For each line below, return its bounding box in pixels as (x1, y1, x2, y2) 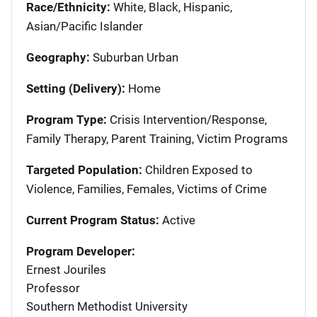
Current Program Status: (26, 212, 159, 227)
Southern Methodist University (26, 299, 188, 313)
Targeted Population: (26, 162, 142, 177)
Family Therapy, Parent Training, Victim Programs (26, 131, 288, 146)
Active (159, 212, 195, 227)
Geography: (26, 50, 90, 64)
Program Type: (26, 112, 107, 127)
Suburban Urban (90, 50, 178, 64)
